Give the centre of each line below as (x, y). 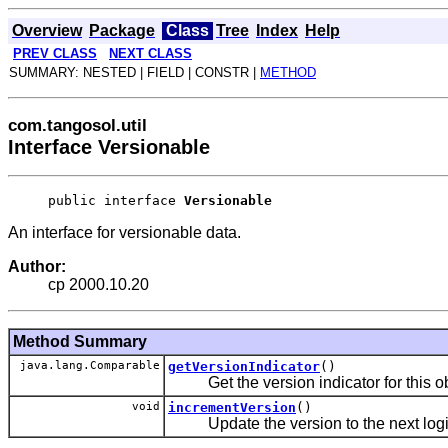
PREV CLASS (55, 53)
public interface (116, 201)
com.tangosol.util (77, 125)
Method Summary (80, 342)
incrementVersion (232, 408)
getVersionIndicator (244, 367)
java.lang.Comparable (86, 366)
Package (122, 30)
